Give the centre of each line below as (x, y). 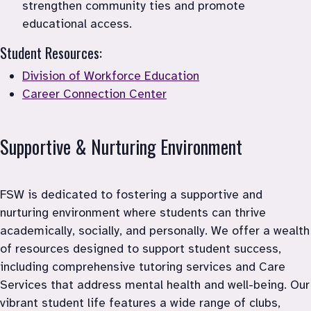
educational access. (77, 23)
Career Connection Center (94, 93)
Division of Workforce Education (111, 75)
